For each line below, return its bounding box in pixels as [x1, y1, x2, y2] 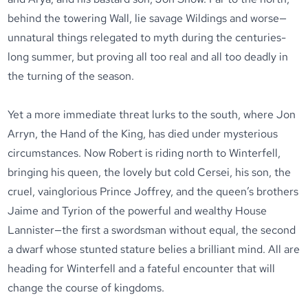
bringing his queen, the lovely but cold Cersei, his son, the [8, 165, 291, 179]
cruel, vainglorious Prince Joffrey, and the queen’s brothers [8, 184, 299, 199]
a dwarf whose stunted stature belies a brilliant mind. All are [8, 242, 300, 256]
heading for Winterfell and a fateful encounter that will [8, 261, 276, 276]
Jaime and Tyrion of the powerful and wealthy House [8, 203, 267, 218]
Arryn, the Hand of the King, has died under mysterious [8, 126, 278, 141]
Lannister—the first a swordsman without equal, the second [8, 223, 296, 237]
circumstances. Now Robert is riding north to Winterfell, [8, 146, 281, 160]
